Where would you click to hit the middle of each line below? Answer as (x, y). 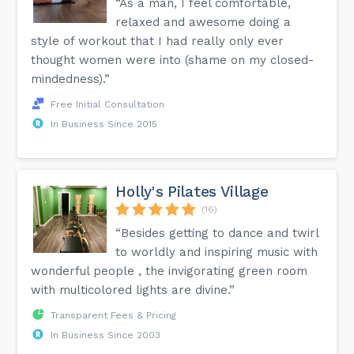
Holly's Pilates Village (192, 191)
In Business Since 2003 (106, 335)
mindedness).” (71, 79)
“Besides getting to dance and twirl (217, 233)
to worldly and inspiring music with (217, 252)
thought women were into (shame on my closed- (173, 60)
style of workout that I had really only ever (158, 41)
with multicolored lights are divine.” (133, 290)
